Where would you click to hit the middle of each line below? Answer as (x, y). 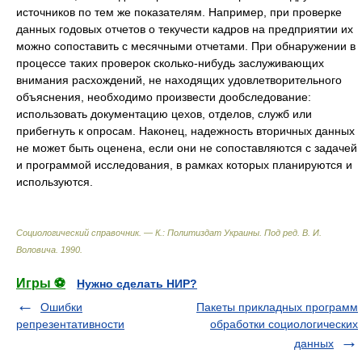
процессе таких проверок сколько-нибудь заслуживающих (170, 63)
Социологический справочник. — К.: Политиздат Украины (138, 233)
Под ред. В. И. (293, 233)
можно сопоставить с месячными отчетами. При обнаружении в (186, 46)
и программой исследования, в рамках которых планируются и (184, 165)
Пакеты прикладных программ (277, 307)
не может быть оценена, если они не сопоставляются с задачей (187, 148)
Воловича (36, 250)
